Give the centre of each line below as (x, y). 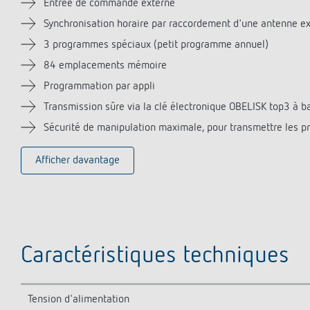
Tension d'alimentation (79, 300)
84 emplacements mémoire (105, 66)
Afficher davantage (77, 161)
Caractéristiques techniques (155, 256)
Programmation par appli (99, 86)
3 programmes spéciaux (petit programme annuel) (156, 45)
